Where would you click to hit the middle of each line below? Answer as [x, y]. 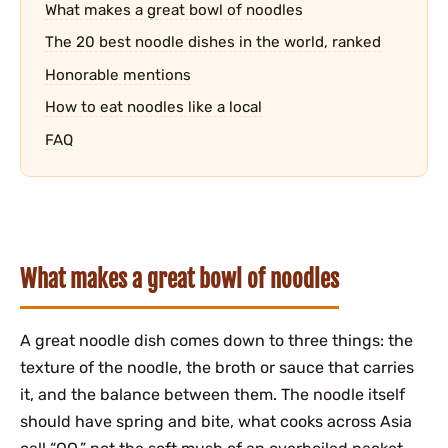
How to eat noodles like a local [153, 107]
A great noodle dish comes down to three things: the [216, 341]
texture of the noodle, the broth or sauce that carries [217, 368]
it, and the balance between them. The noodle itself [212, 395]
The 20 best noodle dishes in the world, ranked [213, 42]
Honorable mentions [118, 74]
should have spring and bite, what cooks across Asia [216, 422]
